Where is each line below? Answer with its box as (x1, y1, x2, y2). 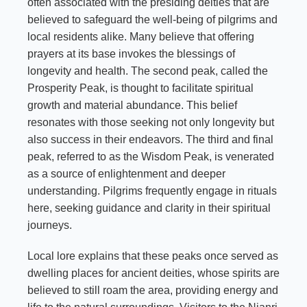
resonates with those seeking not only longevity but (27, 116, 274, 128)
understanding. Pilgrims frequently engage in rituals (27, 184, 277, 197)
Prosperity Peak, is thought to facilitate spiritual (27, 82, 254, 94)
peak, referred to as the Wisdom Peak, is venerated (27, 150, 274, 162)
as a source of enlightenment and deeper (27, 167, 225, 180)
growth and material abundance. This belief (27, 99, 237, 111)
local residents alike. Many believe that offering (27, 30, 254, 42)
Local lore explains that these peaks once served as (27, 249, 278, 262)
